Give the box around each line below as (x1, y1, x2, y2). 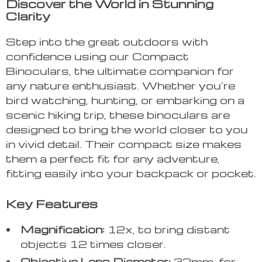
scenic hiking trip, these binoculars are (6, 108, 230, 122)
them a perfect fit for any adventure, (6, 151, 220, 166)
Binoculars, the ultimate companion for (6, 64, 234, 78)
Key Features (6, 196, 98, 212)
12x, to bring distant (105, 222, 230, 236)
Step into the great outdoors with (6, 35, 208, 49)
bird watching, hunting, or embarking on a (6, 93, 244, 107)
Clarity (6, 8, 50, 24)
